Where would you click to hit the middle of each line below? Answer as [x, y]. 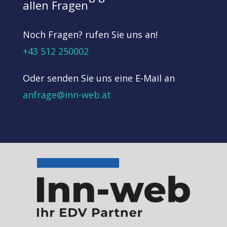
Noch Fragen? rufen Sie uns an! [90, 34]
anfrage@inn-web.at [67, 94]
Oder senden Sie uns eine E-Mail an [99, 78]
